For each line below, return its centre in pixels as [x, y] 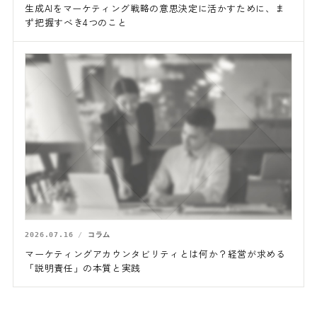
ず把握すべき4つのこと [76, 22]
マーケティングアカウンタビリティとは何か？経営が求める [155, 254]
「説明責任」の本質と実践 [83, 268]
